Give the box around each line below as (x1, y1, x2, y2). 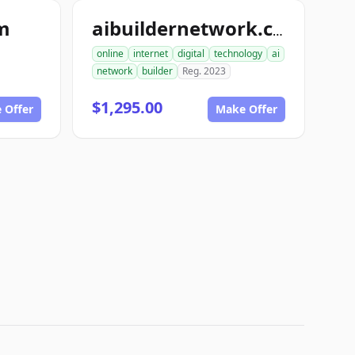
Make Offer (216, 101, 277, 116)
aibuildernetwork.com (273, 22, 283, 40)
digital (177, 47, 204, 60)
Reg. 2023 (182, 64, 226, 78)
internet (133, 47, 168, 60)
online (97, 47, 124, 60)
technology (214, 47, 262, 60)
